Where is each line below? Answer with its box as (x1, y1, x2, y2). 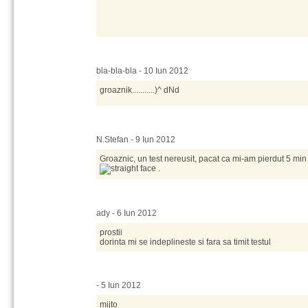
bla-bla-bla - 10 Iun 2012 (96, 66, 188, 76)
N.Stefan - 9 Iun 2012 (96, 135, 175, 144)
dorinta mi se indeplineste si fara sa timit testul (100, 237, 271, 247)
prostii (100, 228, 122, 237)
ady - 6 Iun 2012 (96, 208, 157, 218)
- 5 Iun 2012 (96, 280, 141, 290)
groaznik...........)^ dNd (100, 85, 179, 95)
